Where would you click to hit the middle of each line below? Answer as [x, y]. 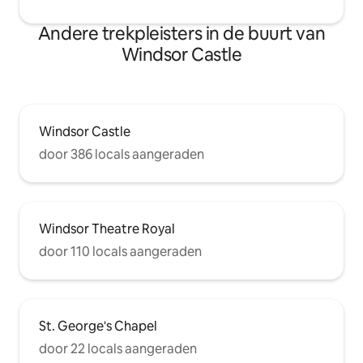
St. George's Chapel [98, 326]
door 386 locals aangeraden [122, 154]
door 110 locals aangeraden [120, 251]
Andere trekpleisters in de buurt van [181, 33]
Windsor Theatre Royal [107, 228]
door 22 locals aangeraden [118, 348]
